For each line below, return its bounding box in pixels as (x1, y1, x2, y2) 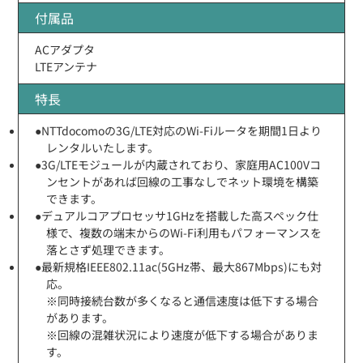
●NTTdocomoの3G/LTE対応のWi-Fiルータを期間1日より (35, 122, 322, 139)
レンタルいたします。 (46, 139, 160, 156)
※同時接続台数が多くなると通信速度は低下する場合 (46, 292, 319, 309)
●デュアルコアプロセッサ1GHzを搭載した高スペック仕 (35, 207, 319, 224)
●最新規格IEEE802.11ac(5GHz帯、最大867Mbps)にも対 (35, 258, 322, 275)
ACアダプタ (35, 41, 96, 58)
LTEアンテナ (35, 58, 98, 75)
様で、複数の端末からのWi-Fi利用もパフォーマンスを (46, 224, 322, 241)
